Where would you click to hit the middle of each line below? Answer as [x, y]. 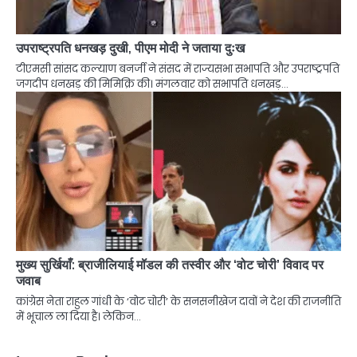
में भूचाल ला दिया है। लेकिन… [78, 316]
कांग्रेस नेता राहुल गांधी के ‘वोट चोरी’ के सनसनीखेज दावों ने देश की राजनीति [178, 301]
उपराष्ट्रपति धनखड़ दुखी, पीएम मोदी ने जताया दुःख [130, 48]
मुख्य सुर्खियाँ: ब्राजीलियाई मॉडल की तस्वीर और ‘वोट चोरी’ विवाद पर [170, 265]
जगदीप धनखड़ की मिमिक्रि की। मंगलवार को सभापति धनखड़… [152, 84]
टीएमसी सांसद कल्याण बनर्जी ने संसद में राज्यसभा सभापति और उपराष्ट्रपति [178, 69]
